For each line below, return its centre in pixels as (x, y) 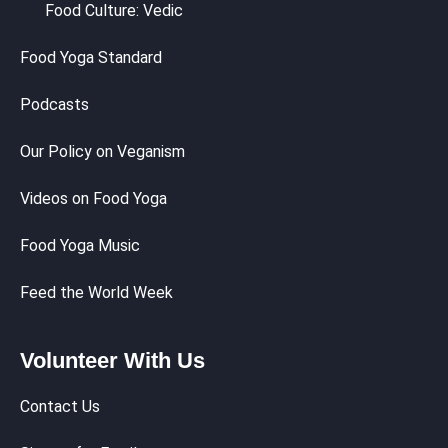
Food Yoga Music (80, 245)
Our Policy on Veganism (102, 151)
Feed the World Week (96, 292)
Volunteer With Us (112, 360)
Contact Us (60, 406)
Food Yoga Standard (91, 57)
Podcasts (54, 104)
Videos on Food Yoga (93, 198)
